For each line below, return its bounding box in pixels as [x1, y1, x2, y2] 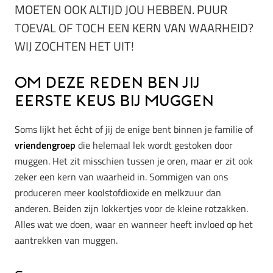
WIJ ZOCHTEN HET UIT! [15, 37, 134, 56]
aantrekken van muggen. [15, 232, 118, 247]
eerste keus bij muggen [15, 94, 214, 110]
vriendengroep [15, 137, 76, 152]
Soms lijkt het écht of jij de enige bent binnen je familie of [15, 121, 253, 136]
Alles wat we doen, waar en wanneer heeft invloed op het [15, 216, 253, 232]
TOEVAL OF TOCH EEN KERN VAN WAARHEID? [15, 18, 253, 38]
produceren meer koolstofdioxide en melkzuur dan [15, 185, 221, 200]
